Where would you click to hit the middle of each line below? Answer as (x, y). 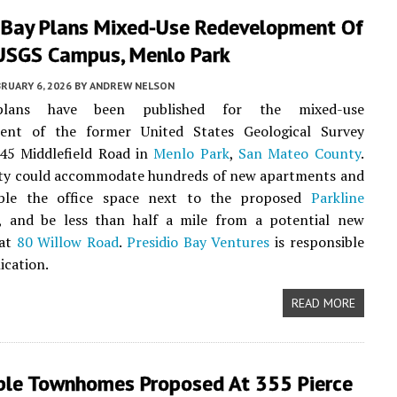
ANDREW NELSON (132, 86)
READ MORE (323, 303)
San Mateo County (300, 153)
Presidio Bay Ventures (198, 242)
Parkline (337, 198)
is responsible (317, 242)
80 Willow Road (68, 242)
